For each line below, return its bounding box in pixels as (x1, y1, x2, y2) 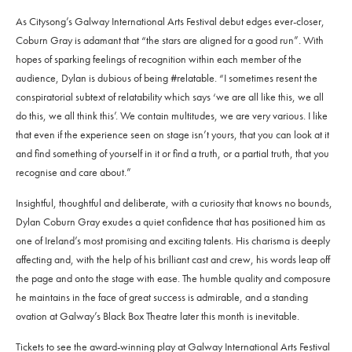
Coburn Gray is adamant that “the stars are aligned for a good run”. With (16, 32, 324, 47)
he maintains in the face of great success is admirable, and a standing (16, 289, 308, 304)
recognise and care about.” (16, 164, 131, 179)
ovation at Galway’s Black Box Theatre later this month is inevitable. (16, 308, 299, 323)
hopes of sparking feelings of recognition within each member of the (16, 51, 302, 66)
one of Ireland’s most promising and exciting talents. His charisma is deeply (16, 233, 330, 247)
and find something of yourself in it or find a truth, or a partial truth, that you (16, 145, 329, 160)
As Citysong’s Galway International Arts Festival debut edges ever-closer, (16, 13, 324, 28)
